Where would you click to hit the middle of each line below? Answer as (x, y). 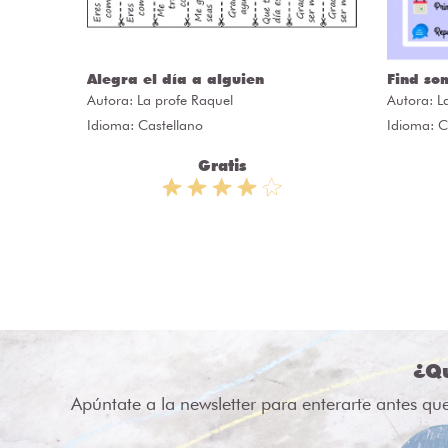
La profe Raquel (185, 99)
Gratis (222, 165)
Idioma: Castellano (145, 124)
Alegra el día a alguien (175, 78)
